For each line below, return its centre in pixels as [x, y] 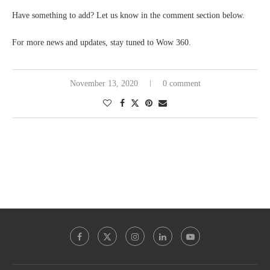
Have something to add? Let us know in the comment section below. [128, 15]
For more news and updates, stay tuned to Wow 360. [102, 42]
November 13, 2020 [104, 83]
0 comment [181, 83]
